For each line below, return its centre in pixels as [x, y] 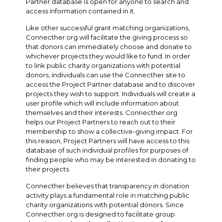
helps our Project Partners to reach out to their [101, 122]
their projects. [48, 169]
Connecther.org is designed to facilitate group [101, 214]
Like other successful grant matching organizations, [108, 28]
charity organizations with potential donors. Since [105, 204]
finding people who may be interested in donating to [111, 159]
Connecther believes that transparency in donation [108, 186]
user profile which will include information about [103, 103]
